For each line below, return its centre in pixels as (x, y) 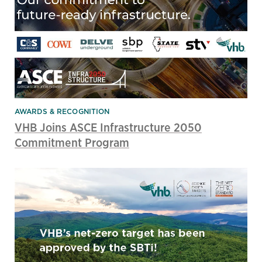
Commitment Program (72, 143)
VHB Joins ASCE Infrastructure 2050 (108, 127)
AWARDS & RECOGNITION (62, 112)
